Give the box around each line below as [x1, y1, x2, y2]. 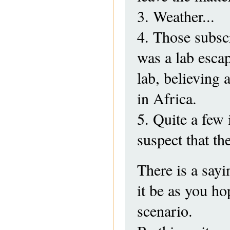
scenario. [137, 200, 193, 221]
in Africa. [137, 88, 197, 109]
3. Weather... [137, 6, 215, 27]
